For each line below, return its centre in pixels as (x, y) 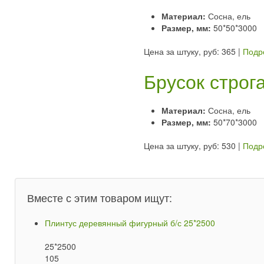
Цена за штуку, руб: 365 (189, 51)
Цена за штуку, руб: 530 (189, 145)
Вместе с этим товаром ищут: (100, 197)
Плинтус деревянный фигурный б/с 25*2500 (130, 222)
